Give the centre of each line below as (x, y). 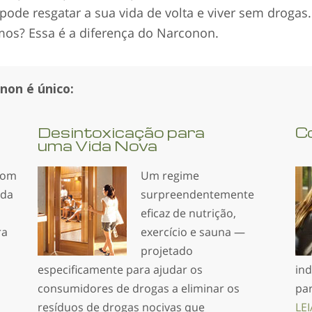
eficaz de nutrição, (188, 213)
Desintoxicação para (121, 132)
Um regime (170, 175)
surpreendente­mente (197, 194)
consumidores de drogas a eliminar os (139, 288)
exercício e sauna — (193, 232)
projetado (167, 250)
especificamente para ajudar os (120, 269)
